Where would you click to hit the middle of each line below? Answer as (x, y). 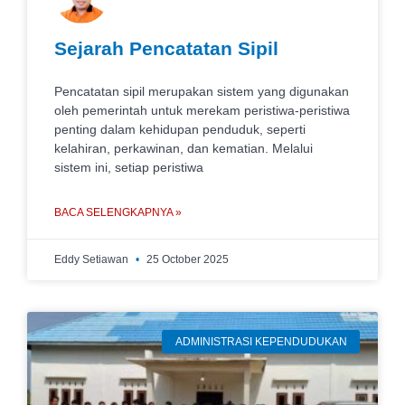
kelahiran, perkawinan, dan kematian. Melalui (184, 148)
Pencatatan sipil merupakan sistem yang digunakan (202, 91)
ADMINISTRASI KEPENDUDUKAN (261, 342)
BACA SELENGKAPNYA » (118, 212)
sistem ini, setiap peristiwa (129, 167)
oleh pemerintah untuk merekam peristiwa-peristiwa (202, 110)
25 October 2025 (186, 259)
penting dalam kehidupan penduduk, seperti (180, 129)
